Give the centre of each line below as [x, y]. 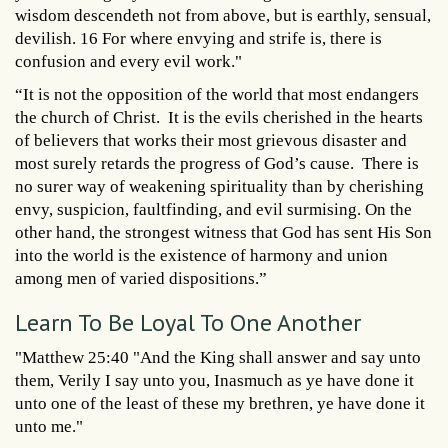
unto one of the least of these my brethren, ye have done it [220, 403]
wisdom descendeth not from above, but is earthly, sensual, [223, 15]
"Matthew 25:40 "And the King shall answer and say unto [218, 357]
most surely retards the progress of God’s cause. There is [217, 163]
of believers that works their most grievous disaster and [211, 140]
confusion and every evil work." [128, 61]
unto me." [49, 426]
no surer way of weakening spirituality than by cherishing [219, 186]
